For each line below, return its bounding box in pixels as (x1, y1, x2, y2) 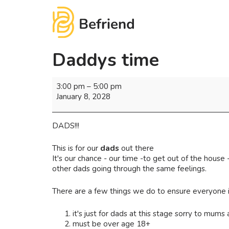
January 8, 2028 (56, 91, 110, 102)
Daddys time (52, 47, 159, 72)
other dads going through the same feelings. (52, 164, 207, 174)
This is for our (52, 143, 100, 154)
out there (119, 143, 154, 154)
